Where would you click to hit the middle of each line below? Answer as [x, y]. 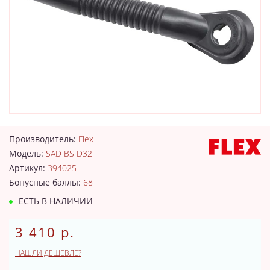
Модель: [27, 153]
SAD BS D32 [69, 153]
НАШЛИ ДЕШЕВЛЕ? [48, 253]
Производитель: [44, 139]
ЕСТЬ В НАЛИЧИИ [55, 201]
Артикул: [28, 168]
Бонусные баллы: [46, 182]
